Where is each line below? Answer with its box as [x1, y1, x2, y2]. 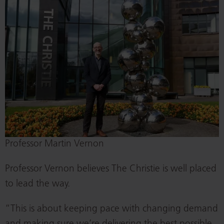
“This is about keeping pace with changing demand [5, 204, 218, 214]
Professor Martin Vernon [5, 139, 104, 149]
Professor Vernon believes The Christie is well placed [5, 164, 216, 174]
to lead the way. [5, 179, 70, 189]
